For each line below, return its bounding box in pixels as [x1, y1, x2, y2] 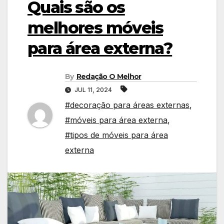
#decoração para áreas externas [65, 100, 189, 110]
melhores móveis [27, 17, 163, 37]
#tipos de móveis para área [65, 130, 168, 140]
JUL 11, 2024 [73, 86, 113, 94]
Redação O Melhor [76, 72, 141, 81]
